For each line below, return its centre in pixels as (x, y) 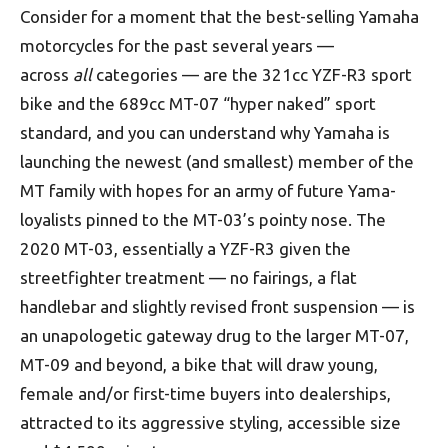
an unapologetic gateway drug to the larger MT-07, (214, 335)
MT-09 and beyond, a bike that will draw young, (199, 364)
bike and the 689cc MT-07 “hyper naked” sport (198, 103)
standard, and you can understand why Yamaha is (205, 132)
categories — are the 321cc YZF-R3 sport (252, 74)
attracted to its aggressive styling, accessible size (210, 422)
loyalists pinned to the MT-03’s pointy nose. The (203, 219)
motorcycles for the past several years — (177, 45)
